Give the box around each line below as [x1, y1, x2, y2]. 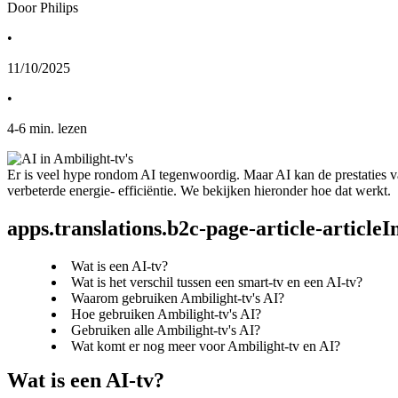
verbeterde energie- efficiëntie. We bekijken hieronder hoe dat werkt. [7, 182, 391, 198]
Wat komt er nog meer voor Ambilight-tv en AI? [71, 338, 340, 354]
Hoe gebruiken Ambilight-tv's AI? [71, 306, 261, 322]
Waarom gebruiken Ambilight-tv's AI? [71, 290, 284, 306]
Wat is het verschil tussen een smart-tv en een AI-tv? [71, 274, 362, 290]
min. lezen [29, 120, 87, 136]
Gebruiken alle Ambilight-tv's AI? [71, 322, 260, 338]
